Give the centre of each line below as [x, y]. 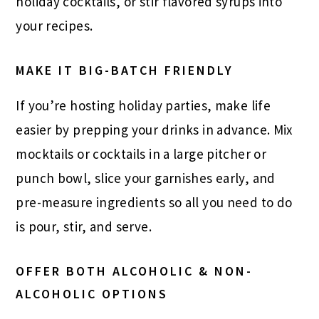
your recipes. [54, 25]
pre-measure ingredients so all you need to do [154, 202]
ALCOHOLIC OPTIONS [92, 293]
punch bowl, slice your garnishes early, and [146, 178]
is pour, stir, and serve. [84, 226]
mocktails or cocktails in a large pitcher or [141, 153]
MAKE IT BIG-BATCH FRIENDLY [125, 70]
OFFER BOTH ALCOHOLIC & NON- [135, 271]
